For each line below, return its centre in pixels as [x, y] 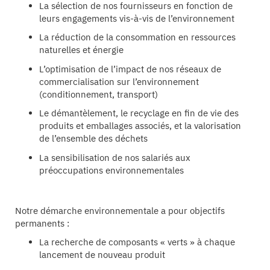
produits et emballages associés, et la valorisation [140, 126]
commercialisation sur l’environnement [119, 81]
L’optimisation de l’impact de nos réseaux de [130, 69]
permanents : [42, 223]
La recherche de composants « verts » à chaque [137, 242]
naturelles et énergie [81, 50]
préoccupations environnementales [111, 170]
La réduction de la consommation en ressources [137, 37]
